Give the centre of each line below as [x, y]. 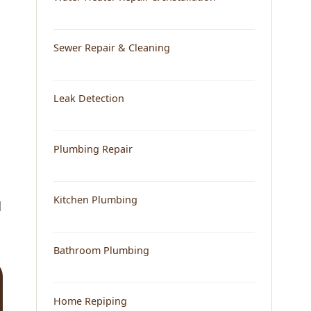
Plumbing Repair [93, 149]
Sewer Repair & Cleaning [112, 48]
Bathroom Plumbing [101, 251]
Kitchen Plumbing [95, 200]
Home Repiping [90, 301]
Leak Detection [89, 99]
